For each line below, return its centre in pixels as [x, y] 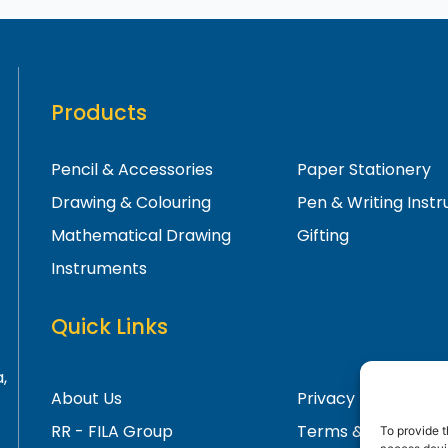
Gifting [323, 236]
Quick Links [110, 327]
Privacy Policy [351, 398]
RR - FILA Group [112, 431]
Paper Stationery [364, 170]
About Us [87, 398]
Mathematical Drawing [141, 236]
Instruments [99, 269]
